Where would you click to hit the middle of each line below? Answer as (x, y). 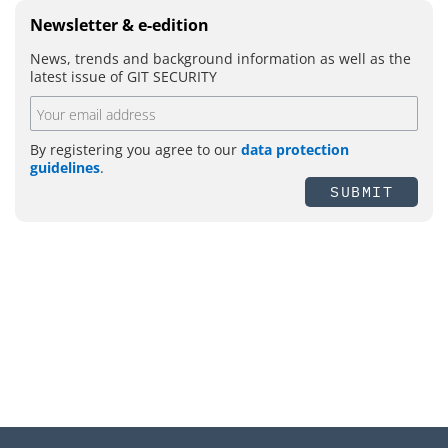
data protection (295, 150)
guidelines (65, 168)
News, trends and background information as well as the (220, 59)
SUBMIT (361, 192)
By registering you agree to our (135, 150)
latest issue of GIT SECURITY (123, 77)
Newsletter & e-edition (119, 25)
